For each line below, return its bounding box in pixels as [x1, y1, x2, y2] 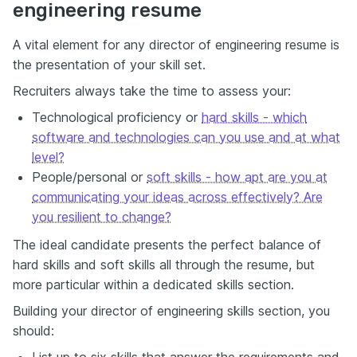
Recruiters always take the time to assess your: [13, 82, 291, 99]
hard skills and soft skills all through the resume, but [13, 256, 315, 273]
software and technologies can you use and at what [32, 128, 340, 145]
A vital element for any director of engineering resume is [13, 36, 339, 53]
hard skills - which [202, 108, 307, 125]
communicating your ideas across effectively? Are [32, 188, 323, 205]
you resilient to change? [32, 208, 171, 225]
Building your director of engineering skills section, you [13, 302, 330, 319]
